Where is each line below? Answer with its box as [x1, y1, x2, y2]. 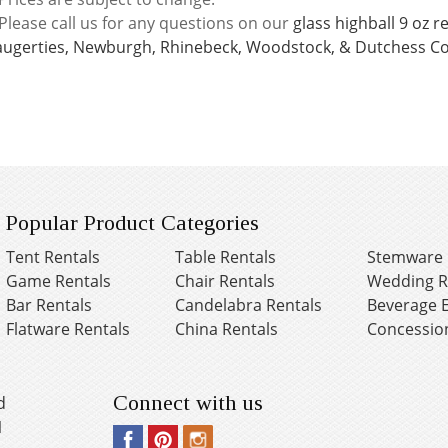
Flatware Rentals [5, 317, 130, 340]
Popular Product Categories [5, 209, 259, 235]
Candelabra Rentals [174, 293, 322, 316]
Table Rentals [174, 245, 276, 268]
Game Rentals [5, 269, 111, 292]
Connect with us [112, 389, 263, 415]
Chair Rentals [174, 269, 275, 292]
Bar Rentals [5, 293, 92, 316]
